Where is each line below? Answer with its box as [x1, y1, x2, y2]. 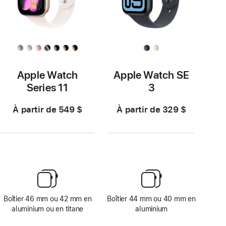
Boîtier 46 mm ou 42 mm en [3, 194, 92, 203]
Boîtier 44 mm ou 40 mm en [107, 194, 196, 203]
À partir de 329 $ [117, 104, 187, 115]
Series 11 [26, 81, 69, 94]
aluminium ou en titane [12, 204, 84, 213]
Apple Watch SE [114, 68, 190, 81]
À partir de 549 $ [13, 104, 83, 115]
